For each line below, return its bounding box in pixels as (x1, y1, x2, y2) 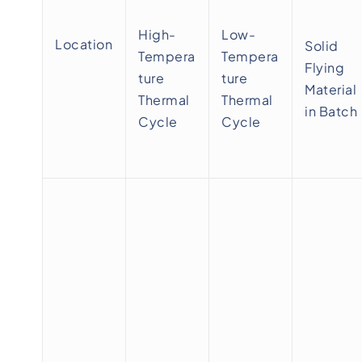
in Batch (305, 103, 357, 120)
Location (55, 36, 112, 53)
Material (305, 81, 356, 98)
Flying (305, 59, 344, 76)
